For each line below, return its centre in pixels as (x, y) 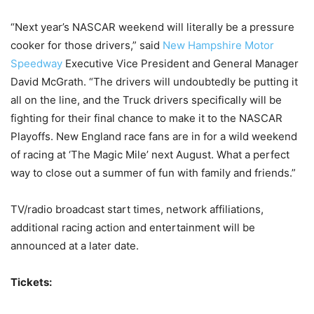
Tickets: (31, 282)
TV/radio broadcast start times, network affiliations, (137, 209)
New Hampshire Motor (218, 45)
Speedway (36, 63)
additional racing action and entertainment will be (133, 227)
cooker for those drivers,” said (87, 45)
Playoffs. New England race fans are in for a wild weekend (154, 136)
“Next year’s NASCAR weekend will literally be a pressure (152, 27)
